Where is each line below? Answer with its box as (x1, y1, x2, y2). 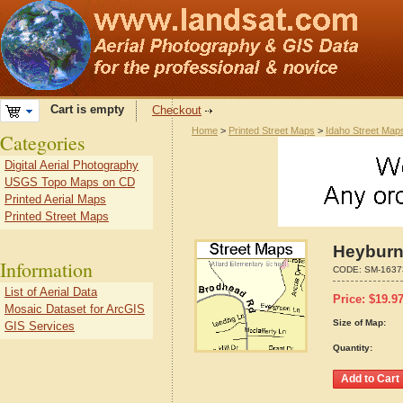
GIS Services (4, 319, 75, 333)
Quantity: (333, 343, 372, 353)
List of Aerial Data (4, 285, 97, 299)
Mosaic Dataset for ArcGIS (4, 302, 145, 316)
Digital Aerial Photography (4, 158, 139, 172)
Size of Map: (333, 318, 386, 327)
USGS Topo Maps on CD (4, 175, 135, 189)
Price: (333, 292, 369, 306)
